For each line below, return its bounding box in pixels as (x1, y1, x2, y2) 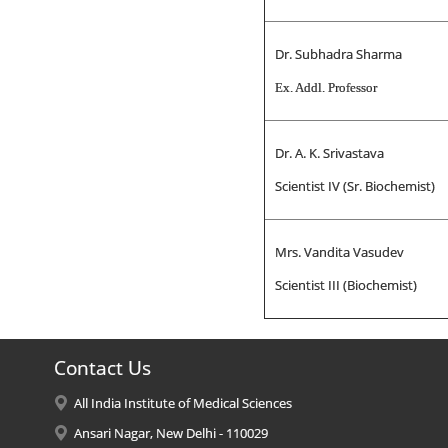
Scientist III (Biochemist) (274, 276, 417, 294)
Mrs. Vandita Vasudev (274, 243, 404, 261)
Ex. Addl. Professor (274, 80, 377, 95)
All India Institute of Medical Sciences (73, 394, 292, 412)
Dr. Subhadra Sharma (274, 45, 402, 63)
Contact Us (53, 355, 151, 381)
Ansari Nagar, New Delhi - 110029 (73, 424, 268, 442)
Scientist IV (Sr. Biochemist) (274, 177, 435, 195)
